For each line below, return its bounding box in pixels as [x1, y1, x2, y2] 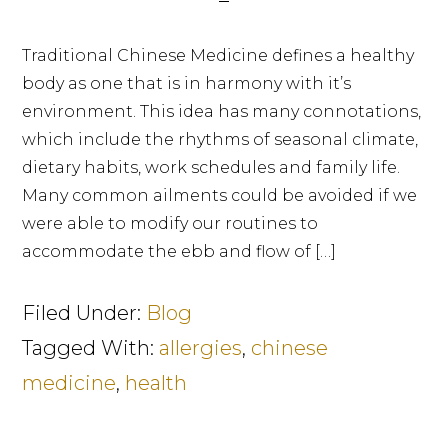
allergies [159, 336, 243, 360]
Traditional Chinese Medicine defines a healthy [22, 46, 415, 65]
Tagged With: [22, 336, 160, 360]
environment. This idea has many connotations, [22, 102, 422, 121]
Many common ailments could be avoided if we [22, 186, 418, 205]
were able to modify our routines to [22, 214, 319, 233]
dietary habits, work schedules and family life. [22, 158, 401, 177]
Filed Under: [22, 301, 147, 325]
